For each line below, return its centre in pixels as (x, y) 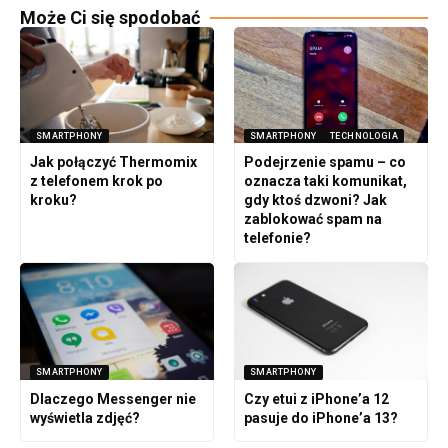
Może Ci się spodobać (110, 18)
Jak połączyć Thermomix (113, 162)
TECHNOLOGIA (364, 135)
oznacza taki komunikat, (325, 181)
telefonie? (277, 238)
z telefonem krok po (96, 181)
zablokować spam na (312, 219)
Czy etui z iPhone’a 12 (316, 398)
